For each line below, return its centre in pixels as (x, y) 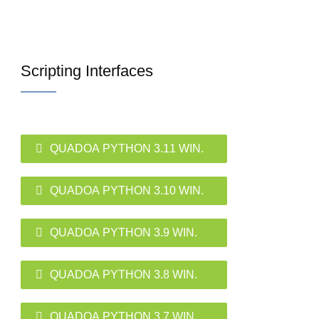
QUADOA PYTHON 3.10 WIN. (127, 190)
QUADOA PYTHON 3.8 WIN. (124, 274)
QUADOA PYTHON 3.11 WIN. (127, 148)
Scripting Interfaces (87, 71)
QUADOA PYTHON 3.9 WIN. (124, 232)
